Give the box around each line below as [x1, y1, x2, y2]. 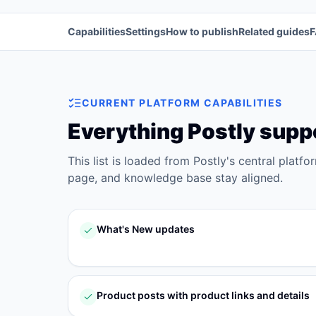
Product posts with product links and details [97, 289, 310, 301]
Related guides [238, 25, 310, 37]
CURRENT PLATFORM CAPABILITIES [82, 97, 283, 109]
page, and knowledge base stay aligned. [68, 171, 283, 185]
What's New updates [97, 223, 195, 235]
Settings [126, 25, 166, 37]
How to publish [166, 25, 238, 37]
